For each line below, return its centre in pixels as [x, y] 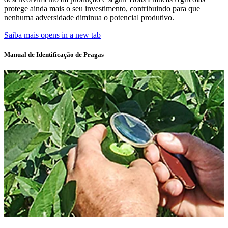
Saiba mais [21, 35]
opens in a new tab [71, 35]
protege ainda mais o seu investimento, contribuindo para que [102, 8]
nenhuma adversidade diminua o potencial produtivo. [89, 17]
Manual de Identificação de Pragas [54, 54]
